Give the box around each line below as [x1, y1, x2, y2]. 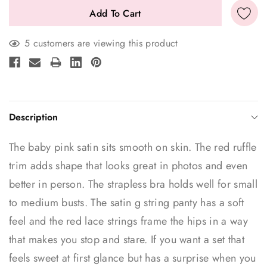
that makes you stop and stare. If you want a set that [9, 231, 244, 247]
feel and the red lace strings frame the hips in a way [9, 213, 248, 229]
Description [9, 110, 58, 124]
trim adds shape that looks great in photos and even [9, 157, 248, 173]
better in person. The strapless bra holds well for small [9, 176, 257, 192]
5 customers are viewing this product [24, 36, 178, 50]
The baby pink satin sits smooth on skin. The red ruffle [9, 139, 257, 155]
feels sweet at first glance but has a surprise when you [9, 250, 256, 266]
